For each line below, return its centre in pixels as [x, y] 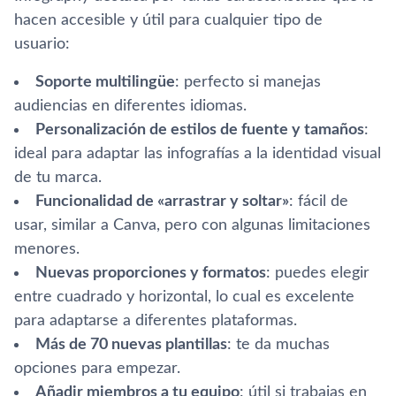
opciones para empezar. [97, 368]
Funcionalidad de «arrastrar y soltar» [162, 201]
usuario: [42, 44]
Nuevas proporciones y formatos [151, 273]
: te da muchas [278, 344]
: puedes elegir [318, 273]
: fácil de [319, 201]
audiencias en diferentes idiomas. [130, 106]
